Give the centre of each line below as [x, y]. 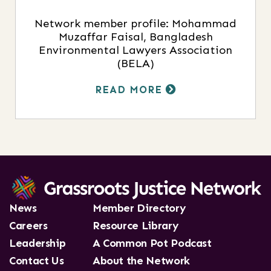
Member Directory [139, 208]
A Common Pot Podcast [152, 243]
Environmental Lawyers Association [135, 51]
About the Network [141, 260]
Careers [28, 225]
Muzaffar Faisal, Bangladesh [135, 37]
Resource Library [135, 225]
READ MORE [130, 90]
